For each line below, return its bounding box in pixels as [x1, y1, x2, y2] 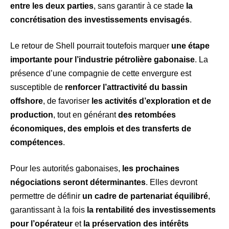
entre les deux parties [10, 2, 94, 11]
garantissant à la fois [10, 205, 87, 215]
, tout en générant [53, 110, 118, 120]
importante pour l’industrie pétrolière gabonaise [10, 55, 195, 64]
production [10, 110, 53, 120]
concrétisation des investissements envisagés [10, 15, 190, 25]
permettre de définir [10, 192, 82, 201]
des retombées [118, 110, 176, 120]
